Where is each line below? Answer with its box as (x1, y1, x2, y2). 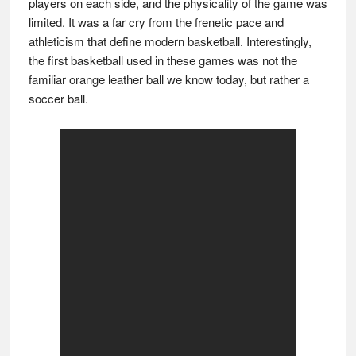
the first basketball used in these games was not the (28, 52, 297, 68)
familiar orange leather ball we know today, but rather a (28, 71, 309, 87)
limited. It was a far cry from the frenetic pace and (28, 14, 284, 30)
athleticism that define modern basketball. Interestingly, (28, 33, 311, 49)
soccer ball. (28, 90, 88, 106)
